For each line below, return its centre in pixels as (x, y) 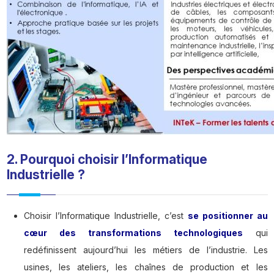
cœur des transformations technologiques (133, 233)
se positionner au (228, 216)
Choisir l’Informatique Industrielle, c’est (106, 216)
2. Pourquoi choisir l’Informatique (107, 160)
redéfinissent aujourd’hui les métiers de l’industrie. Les (146, 250)
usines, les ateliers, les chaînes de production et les (146, 267)
